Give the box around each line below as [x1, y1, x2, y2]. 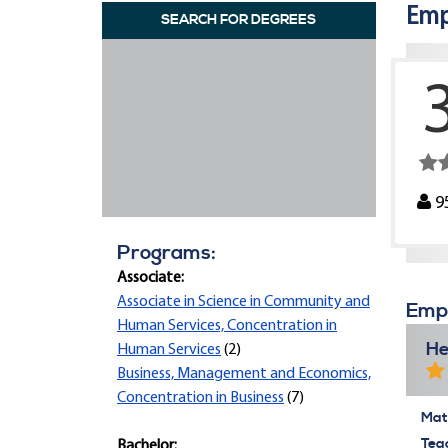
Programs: [117, 241, 216, 266]
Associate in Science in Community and [117, 294, 370, 310]
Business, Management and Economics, [117, 366, 371, 382]
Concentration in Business [117, 390, 284, 406]
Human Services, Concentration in [117, 318, 337, 334]
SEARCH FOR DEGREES [161, 11, 317, 29]
